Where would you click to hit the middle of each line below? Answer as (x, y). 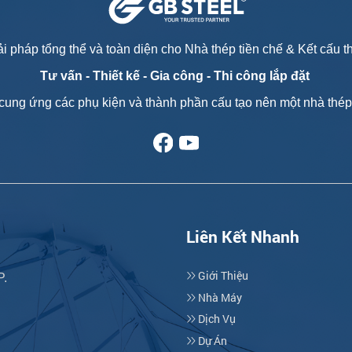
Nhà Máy (219, 297)
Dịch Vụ (216, 319)
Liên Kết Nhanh (243, 236)
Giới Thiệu (222, 275)
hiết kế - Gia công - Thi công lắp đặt (205, 75)
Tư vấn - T (70, 75)
